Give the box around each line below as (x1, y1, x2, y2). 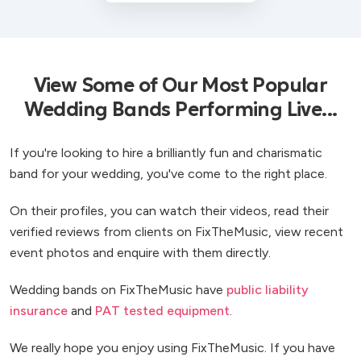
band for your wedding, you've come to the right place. (10, 165, 327, 181)
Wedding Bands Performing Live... (23, 97, 338, 122)
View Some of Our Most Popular (33, 73, 328, 98)
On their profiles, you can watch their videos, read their (10, 202, 329, 218)
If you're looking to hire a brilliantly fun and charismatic (10, 144, 322, 160)
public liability (226, 281, 309, 297)
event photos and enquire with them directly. (10, 244, 271, 260)
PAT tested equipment (95, 302, 230, 318)
